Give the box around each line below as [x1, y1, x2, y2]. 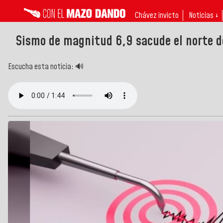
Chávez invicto [135, 10, 179, 21]
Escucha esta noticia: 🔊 [8, 61, 84, 72]
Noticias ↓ [189, 10, 218, 21]
